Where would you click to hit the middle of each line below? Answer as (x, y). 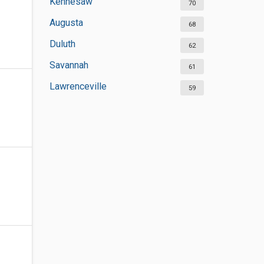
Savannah (69, 65)
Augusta (66, 23)
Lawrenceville (78, 86)
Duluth (62, 44)
